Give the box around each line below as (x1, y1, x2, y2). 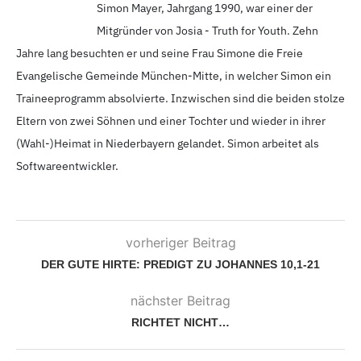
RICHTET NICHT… (131, 315, 230, 329)
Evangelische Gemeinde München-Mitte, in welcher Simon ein (16, 68, 331, 83)
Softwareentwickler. (16, 158, 118, 173)
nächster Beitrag (131, 292, 230, 309)
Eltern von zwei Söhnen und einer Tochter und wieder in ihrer (16, 113, 326, 128)
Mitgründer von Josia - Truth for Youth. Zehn (97, 23, 318, 38)
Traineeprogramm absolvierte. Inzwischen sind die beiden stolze (16, 90, 345, 106)
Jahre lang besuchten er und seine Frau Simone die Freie (16, 45, 303, 60)
